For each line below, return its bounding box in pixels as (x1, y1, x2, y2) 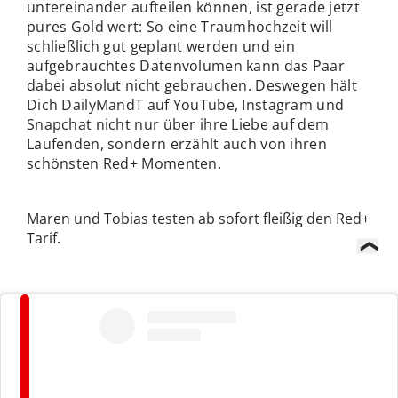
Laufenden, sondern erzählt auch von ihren (27, 133, 327, 154)
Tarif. (27, 227, 60, 248)
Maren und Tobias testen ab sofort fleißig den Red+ (27, 208, 370, 228)
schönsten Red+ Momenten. (27, 153, 221, 173)
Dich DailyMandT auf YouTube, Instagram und (27, 94, 345, 115)
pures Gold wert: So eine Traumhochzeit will (27, 16, 333, 36)
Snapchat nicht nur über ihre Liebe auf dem (27, 114, 330, 134)
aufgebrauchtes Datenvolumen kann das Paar (27, 55, 345, 76)
